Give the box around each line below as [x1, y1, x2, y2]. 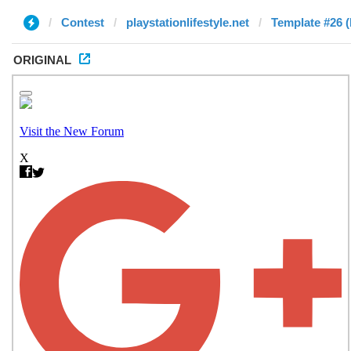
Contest [61, 16, 104, 29]
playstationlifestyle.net [126, 16, 249, 29]
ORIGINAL [13, 53, 71, 67]
